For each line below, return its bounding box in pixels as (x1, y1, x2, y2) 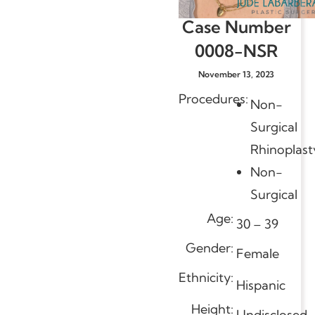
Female (236, 245, 279, 262)
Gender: (186, 239, 236, 256)
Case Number (181, 15, 291, 37)
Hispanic (236, 276, 285, 293)
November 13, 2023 (198, 68, 274, 79)
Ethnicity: (179, 269, 236, 285)
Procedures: (179, 90, 248, 107)
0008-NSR (195, 39, 278, 61)
